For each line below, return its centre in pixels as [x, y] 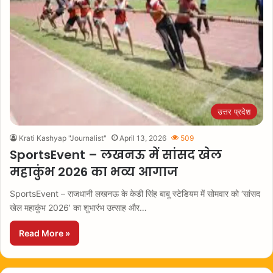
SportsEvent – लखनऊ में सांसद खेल [116, 155]
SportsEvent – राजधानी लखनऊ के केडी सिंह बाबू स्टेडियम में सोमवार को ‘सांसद [135, 193]
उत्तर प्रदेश [234, 112]
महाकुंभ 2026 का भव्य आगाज [94, 172]
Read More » [44, 233]
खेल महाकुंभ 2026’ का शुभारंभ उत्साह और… [78, 207]
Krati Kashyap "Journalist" [63, 138]
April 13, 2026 [143, 138]
